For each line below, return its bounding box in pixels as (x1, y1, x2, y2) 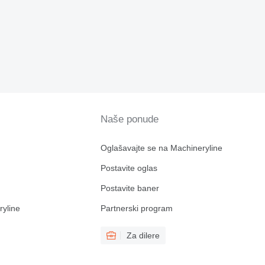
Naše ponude (100, 114, 159, 125)
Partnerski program (100, 203, 173, 214)
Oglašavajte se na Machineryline (100, 143, 222, 153)
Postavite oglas (100, 163, 157, 173)
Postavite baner (100, 183, 159, 193)
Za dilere (126, 231, 160, 241)
